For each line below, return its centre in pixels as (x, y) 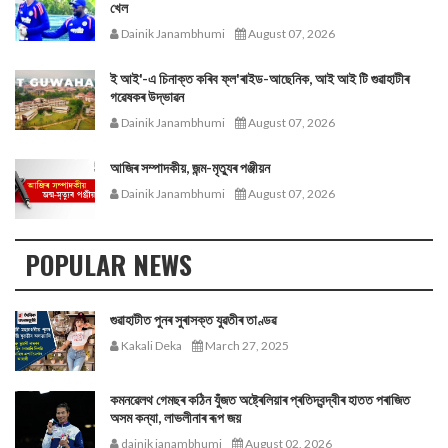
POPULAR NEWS (108, 264)
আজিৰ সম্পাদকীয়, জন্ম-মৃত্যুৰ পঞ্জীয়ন (190, 167)
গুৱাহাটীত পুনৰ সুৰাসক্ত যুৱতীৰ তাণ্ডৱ (193, 319)
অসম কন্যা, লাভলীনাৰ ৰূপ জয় (175, 417)
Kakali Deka (150, 345)
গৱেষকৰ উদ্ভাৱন (147, 96)
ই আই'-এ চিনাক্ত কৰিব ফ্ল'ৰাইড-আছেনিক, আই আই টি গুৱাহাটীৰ (259, 78)
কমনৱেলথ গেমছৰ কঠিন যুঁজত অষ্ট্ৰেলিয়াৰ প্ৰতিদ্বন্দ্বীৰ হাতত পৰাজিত (260, 399)
